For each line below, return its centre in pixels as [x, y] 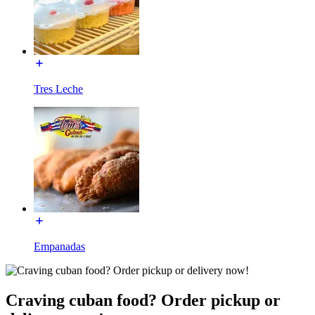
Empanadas [59, 246]
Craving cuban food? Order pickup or [143, 300]
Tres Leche [58, 89]
